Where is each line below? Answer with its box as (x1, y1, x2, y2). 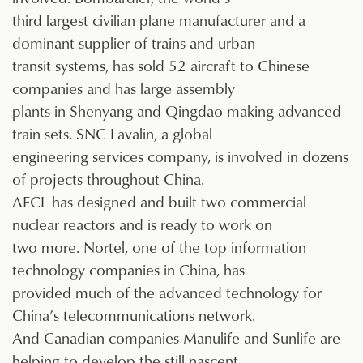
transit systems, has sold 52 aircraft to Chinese (12, 54, 310, 77)
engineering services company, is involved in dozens (12, 145, 348, 168)
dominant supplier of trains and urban (12, 32, 255, 54)
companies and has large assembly (12, 77, 235, 100)
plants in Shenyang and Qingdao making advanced (12, 100, 341, 122)
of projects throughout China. (12, 168, 204, 190)
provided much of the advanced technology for (12, 281, 322, 304)
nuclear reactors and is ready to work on (12, 213, 272, 236)
